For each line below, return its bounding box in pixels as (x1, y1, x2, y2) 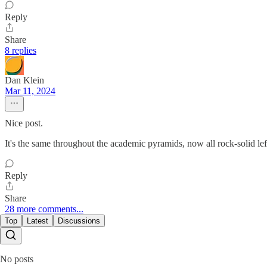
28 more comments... (5, 204, 83, 215)
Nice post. (5, 118, 43, 129)
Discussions (58, 216, 100, 226)
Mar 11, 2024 (5, 86, 55, 97)
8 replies (5, 45, 36, 56)
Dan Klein (5, 75, 44, 86)
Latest (27, 216, 48, 226)
